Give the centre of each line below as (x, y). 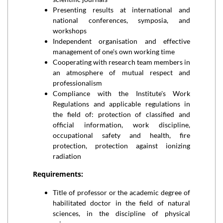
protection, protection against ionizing (121, 146)
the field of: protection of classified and (121, 114)
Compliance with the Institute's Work (121, 93)
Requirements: (58, 174)
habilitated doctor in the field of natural (121, 203)
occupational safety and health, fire (121, 135)
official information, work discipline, (121, 125)
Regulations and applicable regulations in (121, 104)
